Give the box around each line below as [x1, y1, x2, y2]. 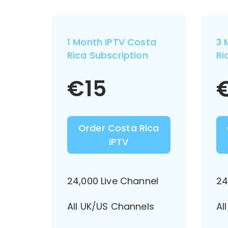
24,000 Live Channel [67, 175, 159, 187]
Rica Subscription [67, 49, 148, 62]
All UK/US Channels [67, 200, 154, 213]
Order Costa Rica [78, 122, 159, 134]
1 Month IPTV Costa [67, 36, 156, 48]
